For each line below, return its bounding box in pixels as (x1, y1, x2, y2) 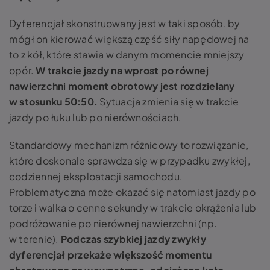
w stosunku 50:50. (9, 95, 98, 108)
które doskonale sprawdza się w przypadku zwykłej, (9, 154, 250, 167)
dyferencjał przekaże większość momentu (9, 248, 212, 261)
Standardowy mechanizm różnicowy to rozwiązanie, (9, 138, 249, 151)
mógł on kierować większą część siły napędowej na (9, 32, 250, 45)
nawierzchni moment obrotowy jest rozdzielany (9, 79, 235, 92)
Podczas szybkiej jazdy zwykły (60, 232, 206, 245)
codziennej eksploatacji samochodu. (9, 169, 183, 183)
